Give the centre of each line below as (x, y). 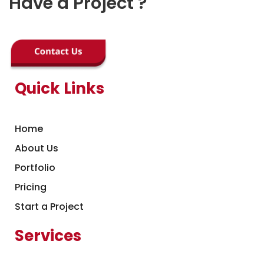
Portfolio (35, 167)
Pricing (30, 187)
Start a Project (49, 206)
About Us (36, 148)
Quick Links (59, 89)
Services (48, 235)
